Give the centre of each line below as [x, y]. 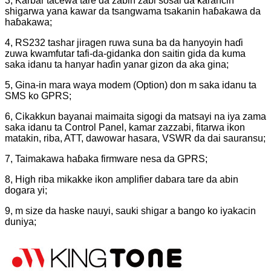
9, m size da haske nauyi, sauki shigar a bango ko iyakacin [130, 211]
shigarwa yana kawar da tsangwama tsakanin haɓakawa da [133, 11]
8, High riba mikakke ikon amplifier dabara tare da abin [122, 179]
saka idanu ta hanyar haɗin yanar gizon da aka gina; [117, 64]
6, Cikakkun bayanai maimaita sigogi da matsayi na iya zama [135, 116]
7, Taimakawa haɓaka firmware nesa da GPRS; [106, 158]
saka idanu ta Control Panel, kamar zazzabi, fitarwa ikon [125, 127]
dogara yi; [26, 190]
